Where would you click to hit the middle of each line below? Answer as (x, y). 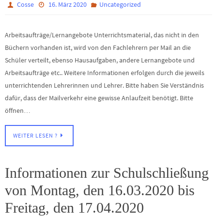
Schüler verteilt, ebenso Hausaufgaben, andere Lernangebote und (100, 60)
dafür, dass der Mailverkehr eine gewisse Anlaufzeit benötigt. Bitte (99, 98)
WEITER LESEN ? (35, 135)
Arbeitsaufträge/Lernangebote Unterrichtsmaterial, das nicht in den (102, 35)
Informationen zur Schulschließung (107, 172)
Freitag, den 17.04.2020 (74, 207)
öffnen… (18, 110)
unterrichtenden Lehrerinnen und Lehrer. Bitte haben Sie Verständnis (104, 85)
